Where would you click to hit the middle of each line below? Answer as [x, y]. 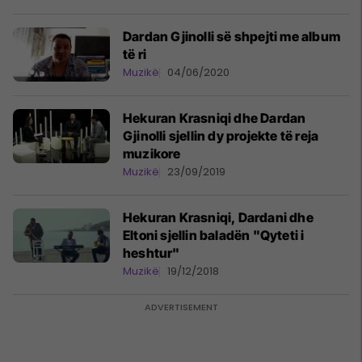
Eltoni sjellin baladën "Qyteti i [214, 235]
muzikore [152, 154]
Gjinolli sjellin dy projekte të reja [221, 136]
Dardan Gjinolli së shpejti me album [232, 36]
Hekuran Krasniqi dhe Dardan [215, 118]
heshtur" [152, 253]
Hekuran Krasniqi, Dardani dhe [218, 217]
